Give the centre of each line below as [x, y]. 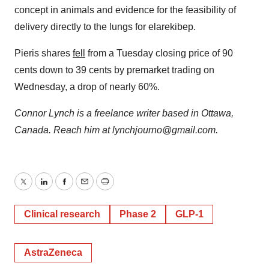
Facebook [85, 189]
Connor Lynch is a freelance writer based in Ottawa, [124, 113]
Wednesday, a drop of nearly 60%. [87, 87]
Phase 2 [138, 214]
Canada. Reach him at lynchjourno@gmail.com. [116, 130]
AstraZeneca [53, 253]
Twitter [37, 189]
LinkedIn [61, 189]
